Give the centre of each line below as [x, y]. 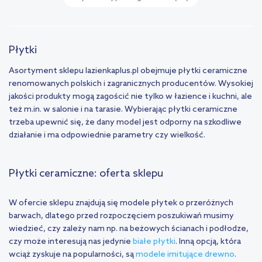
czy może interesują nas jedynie [71, 242]
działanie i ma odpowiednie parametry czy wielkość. [107, 136]
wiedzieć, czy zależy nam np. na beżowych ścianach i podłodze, [129, 229]
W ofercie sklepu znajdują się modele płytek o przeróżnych [121, 204]
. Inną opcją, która [208, 242]
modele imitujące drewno [185, 255]
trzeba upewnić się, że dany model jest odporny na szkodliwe [125, 123]
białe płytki [154, 242]
